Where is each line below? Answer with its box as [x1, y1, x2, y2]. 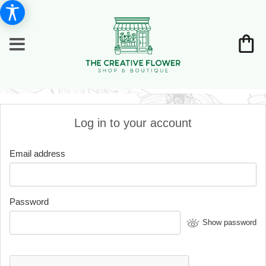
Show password [202, 218, 256, 227]
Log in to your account [74, 116, 192, 129]
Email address [9, 148, 65, 159]
